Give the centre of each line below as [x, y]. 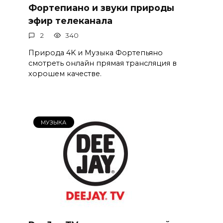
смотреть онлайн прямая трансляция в [102, 63]
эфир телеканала [70, 20]
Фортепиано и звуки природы [101, 7]
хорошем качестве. [67, 74]
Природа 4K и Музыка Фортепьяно [95, 53]
